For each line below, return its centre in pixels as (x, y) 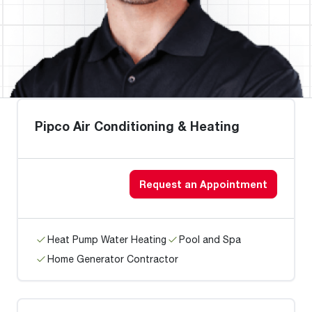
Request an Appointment (203, 184)
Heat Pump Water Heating (107, 239)
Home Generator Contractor (113, 259)
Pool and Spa (210, 239)
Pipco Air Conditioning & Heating (137, 126)
